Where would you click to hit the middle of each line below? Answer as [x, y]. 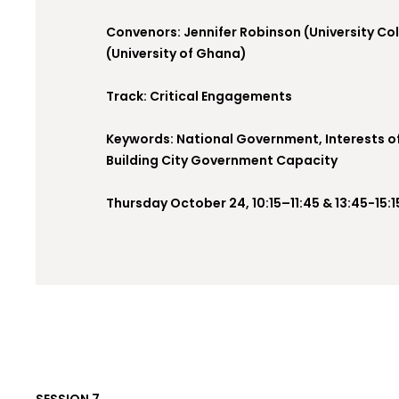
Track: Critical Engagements [199, 96]
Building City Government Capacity [222, 160]
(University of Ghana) [177, 53]
